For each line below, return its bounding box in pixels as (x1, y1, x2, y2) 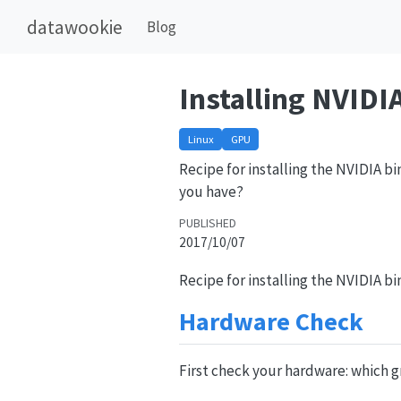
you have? (179, 181, 243, 201)
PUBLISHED (179, 216, 236, 232)
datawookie (26, 14, 123, 39)
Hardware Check (179, 304, 363, 337)
